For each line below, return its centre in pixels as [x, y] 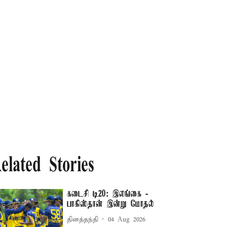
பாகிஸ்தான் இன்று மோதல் [111, 204]
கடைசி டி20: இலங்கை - [108, 194]
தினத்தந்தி [83, 219]
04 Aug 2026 [127, 219]
